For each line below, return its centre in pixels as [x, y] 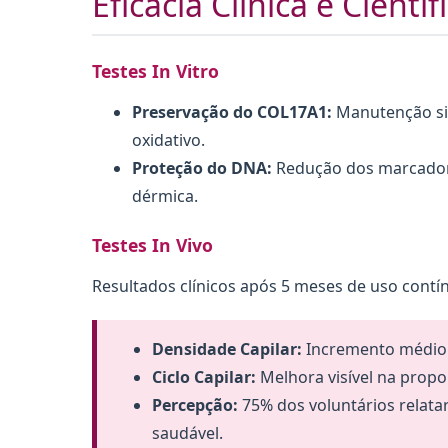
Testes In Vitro [155, 70]
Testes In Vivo [152, 244]
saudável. [187, 432]
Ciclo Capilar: [204, 376]
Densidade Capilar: [227, 348]
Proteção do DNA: [202, 167]
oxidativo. [168, 139]
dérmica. [165, 195]
